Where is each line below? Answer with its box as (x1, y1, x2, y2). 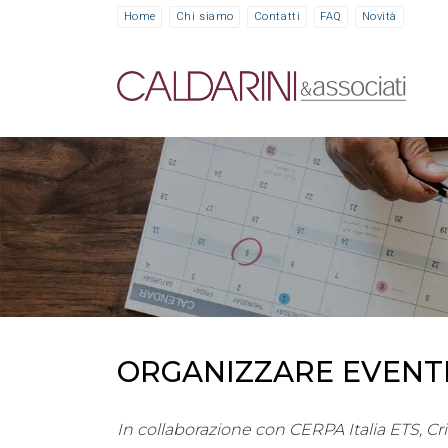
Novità (361, 10, 398, 24)
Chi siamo (175, 10, 234, 24)
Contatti (253, 10, 301, 24)
